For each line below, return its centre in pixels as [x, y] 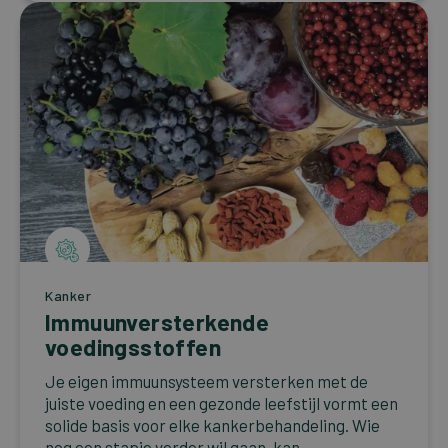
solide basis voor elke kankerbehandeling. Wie [212, 425]
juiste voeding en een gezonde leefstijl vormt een [221, 403]
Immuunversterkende [157, 322]
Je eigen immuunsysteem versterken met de [206, 381]
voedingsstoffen [133, 347]
